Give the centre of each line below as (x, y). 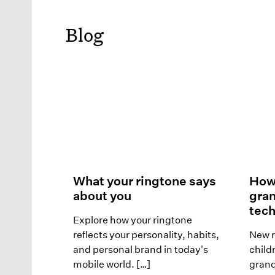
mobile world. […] (112, 264)
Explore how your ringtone (133, 220)
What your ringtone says (145, 181)
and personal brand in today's (141, 249)
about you (102, 196)
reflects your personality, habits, (146, 234)
